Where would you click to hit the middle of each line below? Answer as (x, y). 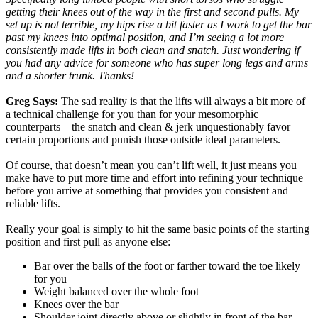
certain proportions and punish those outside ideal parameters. (143, 139)
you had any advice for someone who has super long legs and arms (157, 63)
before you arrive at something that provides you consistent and (147, 191)
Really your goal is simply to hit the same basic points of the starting (158, 229)
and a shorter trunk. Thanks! (71, 76)
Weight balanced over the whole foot (116, 291)
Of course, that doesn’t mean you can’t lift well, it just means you (151, 165)
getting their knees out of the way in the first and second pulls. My (152, 12)
